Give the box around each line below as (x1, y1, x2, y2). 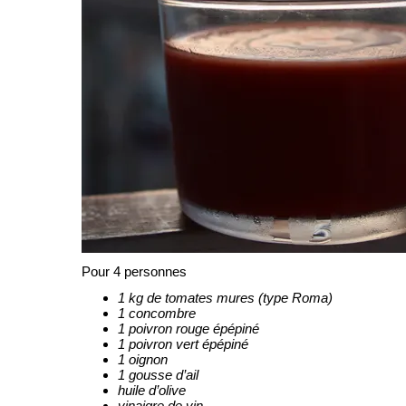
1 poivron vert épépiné (118, 336, 248, 352)
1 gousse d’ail (118, 367, 198, 382)
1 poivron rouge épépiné (118, 321, 259, 336)
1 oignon (118, 352, 168, 367)
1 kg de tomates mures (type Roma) (118, 290, 333, 305)
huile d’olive (118, 382, 186, 398)
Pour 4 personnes (82, 264, 187, 279)
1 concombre (118, 305, 196, 321)
